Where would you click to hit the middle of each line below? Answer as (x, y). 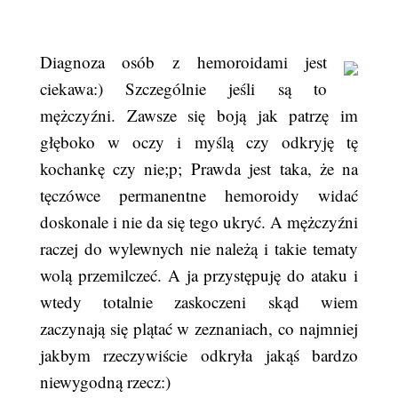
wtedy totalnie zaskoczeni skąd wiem (199, 302)
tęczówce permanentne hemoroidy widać (199, 195)
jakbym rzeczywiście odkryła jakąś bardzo (199, 355)
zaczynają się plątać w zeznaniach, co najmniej (199, 328)
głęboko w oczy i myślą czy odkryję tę (199, 142)
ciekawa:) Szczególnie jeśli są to (183, 88)
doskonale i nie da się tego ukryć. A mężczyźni (199, 222)
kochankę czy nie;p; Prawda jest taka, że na (199, 168)
